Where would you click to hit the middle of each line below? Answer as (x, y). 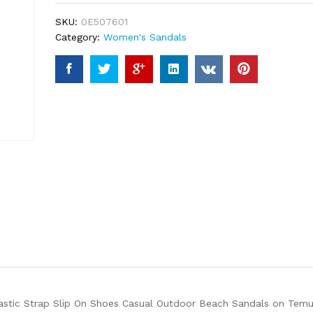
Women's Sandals (145, 37)
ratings (73, 8)
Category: (79, 37)
